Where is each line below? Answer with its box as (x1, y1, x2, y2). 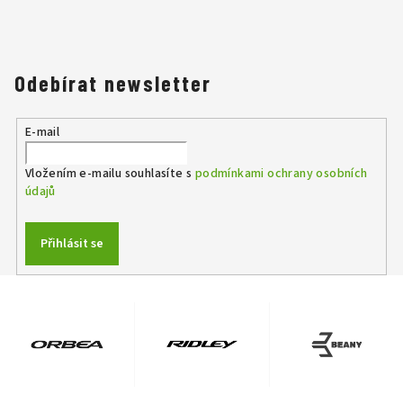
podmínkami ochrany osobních (194, 164, 368, 183)
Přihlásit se (40, 234, 103, 253)
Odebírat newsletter (14, 70, 211, 96)
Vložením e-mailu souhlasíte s (24, 164, 195, 183)
